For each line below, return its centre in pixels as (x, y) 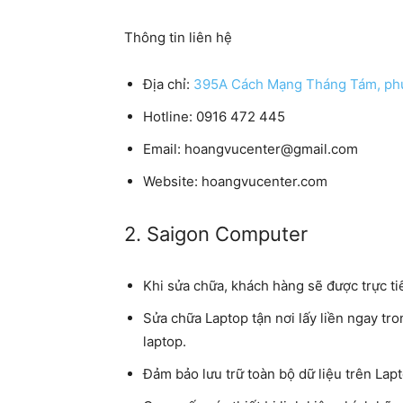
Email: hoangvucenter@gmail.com (251, 149)
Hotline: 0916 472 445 (214, 117)
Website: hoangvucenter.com (235, 182)
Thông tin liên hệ (178, 38)
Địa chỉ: (168, 85)
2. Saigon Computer (216, 234)
